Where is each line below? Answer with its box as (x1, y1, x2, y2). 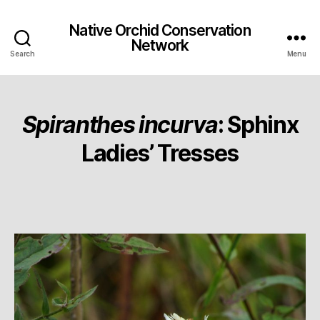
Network (131, 36, 189, 54)
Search (10, 49, 35, 58)
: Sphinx (217, 111, 299, 139)
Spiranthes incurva (21, 111, 218, 139)
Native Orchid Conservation (69, 21, 251, 39)
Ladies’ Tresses (81, 139, 239, 167)
